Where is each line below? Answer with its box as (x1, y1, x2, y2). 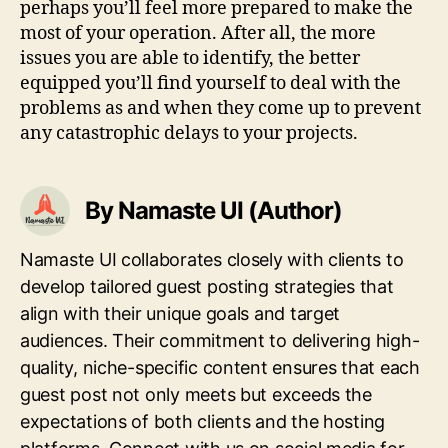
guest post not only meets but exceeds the (20, 383, 372, 405)
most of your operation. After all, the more (20, 21, 376, 45)
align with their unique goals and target (20, 302, 341, 324)
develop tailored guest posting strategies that (20, 275, 394, 297)
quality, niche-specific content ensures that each (20, 356, 420, 378)
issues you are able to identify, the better (20, 46, 360, 70)
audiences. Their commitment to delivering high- (20, 329, 420, 351)
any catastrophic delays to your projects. (20, 121, 358, 145)
